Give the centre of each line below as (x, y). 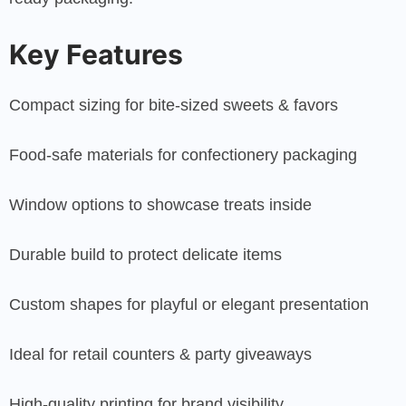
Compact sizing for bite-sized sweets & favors (174, 105)
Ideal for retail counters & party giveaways (160, 354)
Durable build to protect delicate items (145, 254)
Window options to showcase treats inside (160, 204)
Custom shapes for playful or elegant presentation (189, 304)
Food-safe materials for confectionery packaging (183, 155)
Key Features (96, 54)
